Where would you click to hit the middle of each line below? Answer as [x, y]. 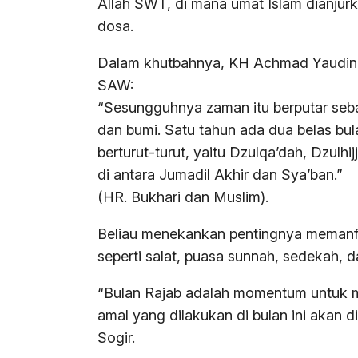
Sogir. [116, 338]
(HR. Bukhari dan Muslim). [183, 197]
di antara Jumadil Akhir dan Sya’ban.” [220, 175]
